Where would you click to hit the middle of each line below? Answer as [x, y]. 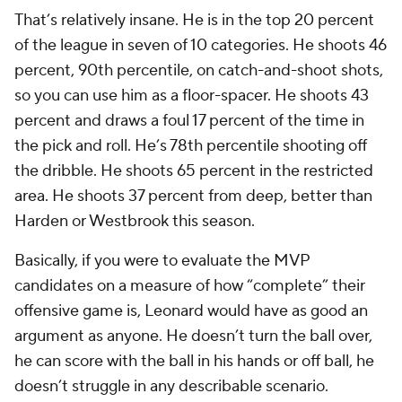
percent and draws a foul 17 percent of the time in [189, 121]
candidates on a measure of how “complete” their [190, 286]
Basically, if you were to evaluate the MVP [162, 261]
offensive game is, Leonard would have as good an [191, 311]
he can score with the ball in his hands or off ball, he [194, 361]
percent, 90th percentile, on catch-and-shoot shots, [199, 70]
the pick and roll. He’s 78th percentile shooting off [191, 146]
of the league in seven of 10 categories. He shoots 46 [201, 45]
